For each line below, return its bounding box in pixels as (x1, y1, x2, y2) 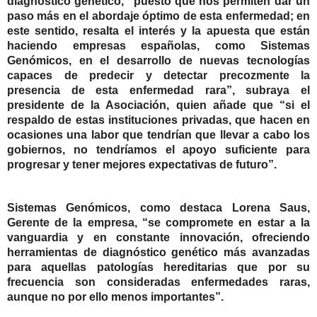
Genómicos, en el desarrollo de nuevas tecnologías (7, 54, 310, 67)
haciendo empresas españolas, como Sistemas (7, 40, 310, 52)
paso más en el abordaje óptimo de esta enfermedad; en (7, 10, 310, 23)
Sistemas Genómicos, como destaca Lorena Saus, (7, 202, 310, 214)
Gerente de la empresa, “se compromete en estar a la (7, 217, 310, 229)
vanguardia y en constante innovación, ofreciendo (7, 231, 310, 244)
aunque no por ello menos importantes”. (7, 291, 224, 304)
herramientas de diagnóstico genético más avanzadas (7, 246, 310, 259)
